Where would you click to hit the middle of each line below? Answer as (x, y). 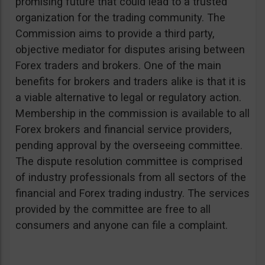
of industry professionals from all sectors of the (131, 177)
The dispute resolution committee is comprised (129, 161)
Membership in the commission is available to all (132, 113)
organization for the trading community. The (120, 17)
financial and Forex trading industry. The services (132, 193)
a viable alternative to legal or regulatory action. (128, 97)
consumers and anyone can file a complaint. (122, 225)
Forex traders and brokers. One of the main (118, 65)
